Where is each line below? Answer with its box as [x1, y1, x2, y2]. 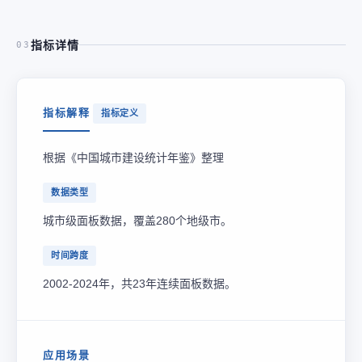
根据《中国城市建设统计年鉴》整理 [43, 150, 224, 164]
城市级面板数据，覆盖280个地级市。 [43, 213, 232, 227]
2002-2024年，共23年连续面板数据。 [43, 276, 236, 290]
